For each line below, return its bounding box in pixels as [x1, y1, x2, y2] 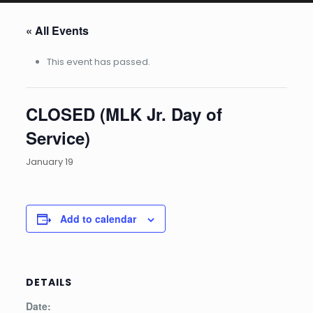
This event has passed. [46, 55, 150, 68]
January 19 [25, 155, 73, 168]
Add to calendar [59, 212, 136, 226]
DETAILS [25, 275, 72, 289]
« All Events [25, 22, 89, 38]
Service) [25, 126, 90, 150]
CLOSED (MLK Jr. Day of [25, 102, 222, 126]
